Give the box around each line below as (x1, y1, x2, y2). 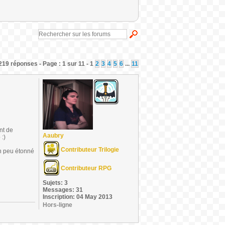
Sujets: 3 (43, 179, 68, 186)
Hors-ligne (43, 201, 72, 208)
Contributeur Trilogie (61, 146, 119, 153)
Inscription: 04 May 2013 (43, 193, 113, 200)
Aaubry (43, 132, 64, 139)
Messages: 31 (43, 186, 83, 193)
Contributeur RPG (61, 165, 111, 172)
